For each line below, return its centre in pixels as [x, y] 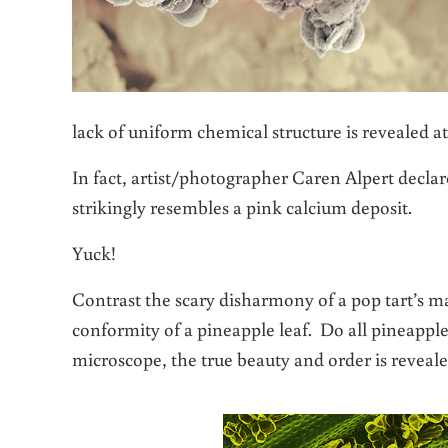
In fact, [101, 176]
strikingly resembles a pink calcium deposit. [242, 206]
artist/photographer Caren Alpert [262, 176]
